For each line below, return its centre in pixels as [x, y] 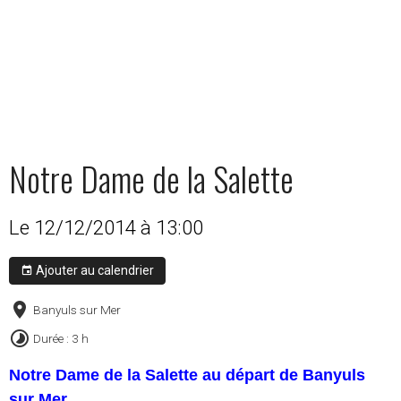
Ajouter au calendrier [94, 270]
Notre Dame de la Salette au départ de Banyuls [187, 375]
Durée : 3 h [61, 338]
